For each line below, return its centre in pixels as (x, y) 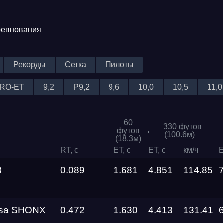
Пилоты (119, 64)
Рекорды (30, 64)
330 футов (182, 127)
